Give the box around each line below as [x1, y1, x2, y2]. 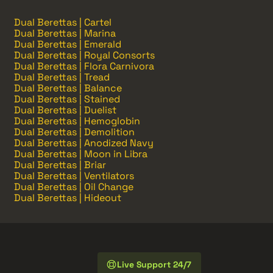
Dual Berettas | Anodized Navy [14, 136, 154, 149]
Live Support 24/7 [117, 258, 191, 270]
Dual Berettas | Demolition [14, 125, 135, 138]
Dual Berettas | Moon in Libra [14, 147, 147, 160]
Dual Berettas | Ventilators [14, 169, 134, 182]
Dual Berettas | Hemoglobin [14, 114, 140, 127]
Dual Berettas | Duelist [14, 103, 116, 116]
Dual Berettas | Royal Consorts [14, 48, 155, 62]
